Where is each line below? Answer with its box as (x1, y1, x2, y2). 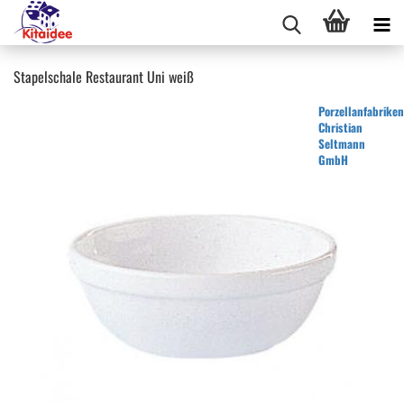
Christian (318, 118, 363, 136)
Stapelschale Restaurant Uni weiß (14, 66, 194, 87)
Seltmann (318, 134, 365, 152)
